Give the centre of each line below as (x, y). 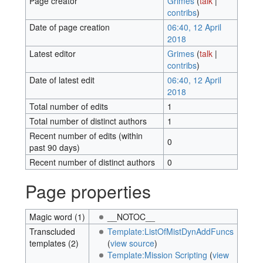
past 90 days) (54, 148)
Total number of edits (68, 107)
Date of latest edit (62, 80)
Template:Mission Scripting (158, 255)
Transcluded (52, 232)
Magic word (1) (57, 217)
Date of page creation (69, 27)
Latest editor (52, 54)
